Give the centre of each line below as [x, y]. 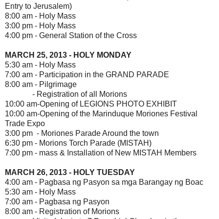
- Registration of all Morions [66, 94]
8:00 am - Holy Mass [40, 16]
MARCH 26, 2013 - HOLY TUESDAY [70, 172]
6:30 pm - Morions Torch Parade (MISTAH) [78, 143]
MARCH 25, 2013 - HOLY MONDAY [68, 55]
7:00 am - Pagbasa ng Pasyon [57, 201]
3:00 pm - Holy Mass [40, 25]
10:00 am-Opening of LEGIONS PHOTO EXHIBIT [91, 104]
